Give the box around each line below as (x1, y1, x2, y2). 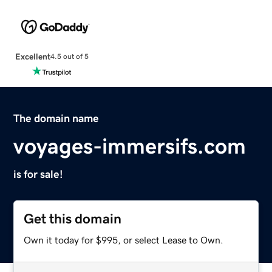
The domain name (13, 112, 100, 124)
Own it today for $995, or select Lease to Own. (24, 234, 224, 245)
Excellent (15, 52, 50, 61)
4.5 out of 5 (50, 53, 89, 61)
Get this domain (24, 211, 122, 226)
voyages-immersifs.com (13, 135, 246, 157)
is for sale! (13, 168, 64, 180)
